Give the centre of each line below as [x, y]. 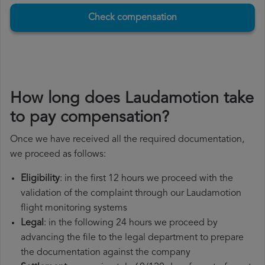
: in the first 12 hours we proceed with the [146, 179]
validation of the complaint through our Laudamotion [131, 194]
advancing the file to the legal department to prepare [132, 238]
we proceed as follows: [58, 155]
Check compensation [132, 18]
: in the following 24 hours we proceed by [131, 223]
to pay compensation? [90, 118]
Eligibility [40, 179]
